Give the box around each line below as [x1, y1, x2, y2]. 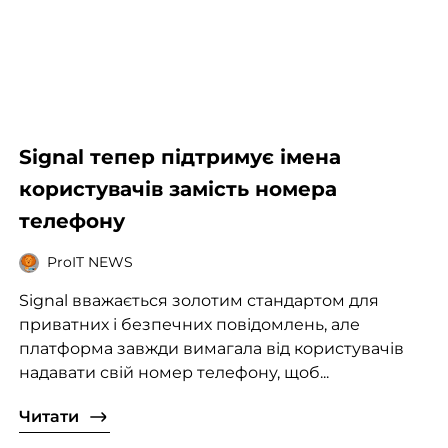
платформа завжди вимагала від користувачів [18, 338, 404, 358]
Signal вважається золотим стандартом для [18, 290, 379, 310]
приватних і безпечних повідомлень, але [18, 314, 360, 334]
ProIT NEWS [46, 253, 133, 272]
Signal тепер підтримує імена [18, 144, 341, 169]
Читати [18, 406, 79, 426]
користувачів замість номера [18, 176, 337, 201]
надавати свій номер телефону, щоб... [18, 362, 329, 382]
